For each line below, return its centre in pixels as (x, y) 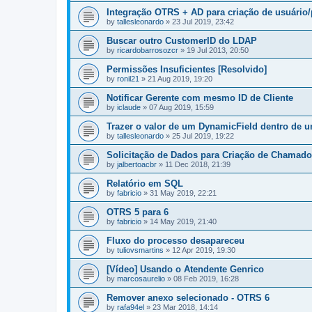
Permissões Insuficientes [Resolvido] (187, 69)
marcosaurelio (141, 279)
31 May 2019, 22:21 (183, 193)
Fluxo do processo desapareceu (175, 241)
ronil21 (128, 79)
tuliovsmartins (140, 250)
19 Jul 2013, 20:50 (218, 50)
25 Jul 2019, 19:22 (203, 136)
